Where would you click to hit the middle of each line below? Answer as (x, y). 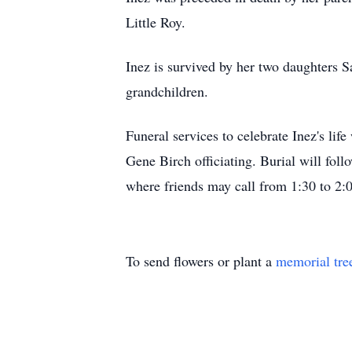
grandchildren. (169, 91)
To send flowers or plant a (201, 261)
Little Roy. (160, 22)
